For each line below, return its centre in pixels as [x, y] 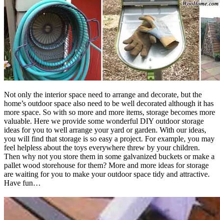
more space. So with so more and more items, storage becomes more [110, 112]
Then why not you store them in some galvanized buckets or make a [109, 156]
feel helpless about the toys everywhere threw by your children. [102, 147]
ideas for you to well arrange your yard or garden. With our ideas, [105, 130]
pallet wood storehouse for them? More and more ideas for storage [106, 165]
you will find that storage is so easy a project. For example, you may [109, 138]
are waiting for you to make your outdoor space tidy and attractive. [107, 174]
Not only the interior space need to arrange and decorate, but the [103, 94]
